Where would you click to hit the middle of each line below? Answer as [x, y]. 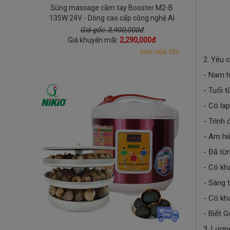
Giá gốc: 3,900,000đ [112, 30]
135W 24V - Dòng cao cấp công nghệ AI [112, 18]
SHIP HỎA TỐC [159, 53]
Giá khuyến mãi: [94, 40]
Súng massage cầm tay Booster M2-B [112, 8]
